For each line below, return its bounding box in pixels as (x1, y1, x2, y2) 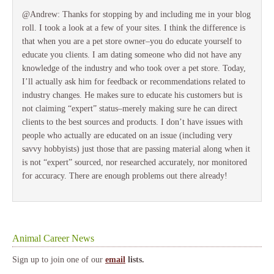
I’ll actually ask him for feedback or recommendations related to (22, 77, 245, 87)
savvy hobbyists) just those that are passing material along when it (22, 144, 250, 154)
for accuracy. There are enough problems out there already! (22, 171, 228, 181)
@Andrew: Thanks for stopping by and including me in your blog (22, 10, 251, 20)
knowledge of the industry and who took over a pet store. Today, (22, 64, 246, 73)
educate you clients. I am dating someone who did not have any (22, 50, 242, 60)
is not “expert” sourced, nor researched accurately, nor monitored (22, 158, 247, 168)
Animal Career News (12, 233, 94, 244)
